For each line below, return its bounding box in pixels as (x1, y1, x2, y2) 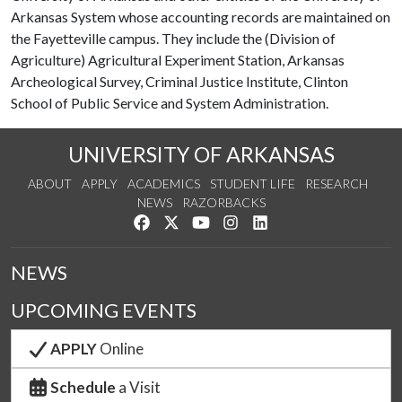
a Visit (118, 378, 161, 398)
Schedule (49, 378, 118, 398)
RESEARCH (304, 176, 368, 191)
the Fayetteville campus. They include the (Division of (11, 30, 336, 47)
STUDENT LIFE (209, 176, 295, 191)
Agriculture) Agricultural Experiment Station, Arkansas (11, 51, 345, 68)
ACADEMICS (127, 176, 200, 191)
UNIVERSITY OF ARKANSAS (67, 142, 335, 167)
